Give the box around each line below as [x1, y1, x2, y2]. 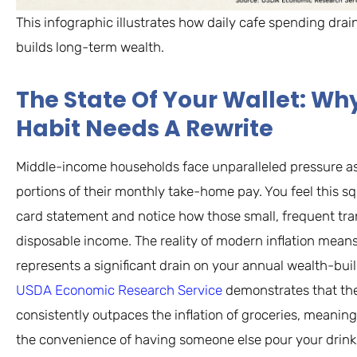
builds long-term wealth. [16, 38, 164, 55]
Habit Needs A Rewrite [16, 113, 273, 145]
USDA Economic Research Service [16, 282, 222, 299]
